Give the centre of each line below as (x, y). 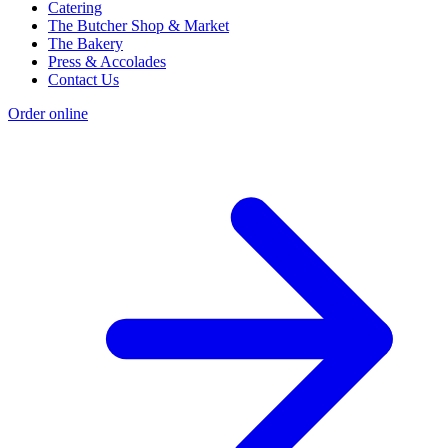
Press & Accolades (107, 61)
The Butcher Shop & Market (138, 25)
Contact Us (83, 79)
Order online (48, 113)
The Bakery (85, 43)
